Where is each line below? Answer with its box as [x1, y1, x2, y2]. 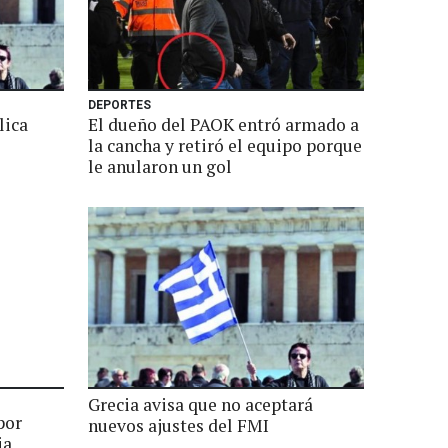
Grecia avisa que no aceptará [88, 393, 313, 416]
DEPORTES [88, 98, 151, 112]
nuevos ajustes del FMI [88, 414, 269, 437]
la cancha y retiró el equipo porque [88, 134, 362, 157]
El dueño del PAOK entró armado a [88, 113, 359, 136]
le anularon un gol [88, 155, 232, 178]
